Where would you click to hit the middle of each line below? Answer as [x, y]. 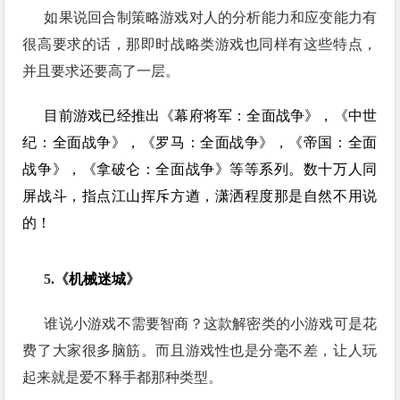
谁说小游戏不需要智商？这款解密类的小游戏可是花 [211, 324]
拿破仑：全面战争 [156, 169]
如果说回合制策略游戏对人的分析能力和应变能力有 [211, 17]
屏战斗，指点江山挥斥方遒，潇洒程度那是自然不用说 [200, 196]
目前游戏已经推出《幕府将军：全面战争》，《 [196, 116]
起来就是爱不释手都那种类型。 [123, 377]
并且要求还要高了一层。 [101, 71]
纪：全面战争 [67, 142]
